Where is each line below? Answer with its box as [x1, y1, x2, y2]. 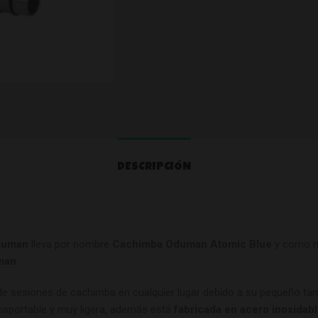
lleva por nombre [28, 237, 112, 251]
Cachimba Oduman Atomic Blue [112, 237, 272, 251]
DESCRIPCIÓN [116, 161, 191, 173]
